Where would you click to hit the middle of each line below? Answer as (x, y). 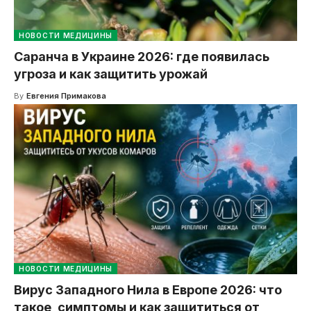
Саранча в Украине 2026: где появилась (142, 56)
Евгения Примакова (66, 95)
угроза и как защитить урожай (111, 74)
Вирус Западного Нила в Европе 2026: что (148, 289)
